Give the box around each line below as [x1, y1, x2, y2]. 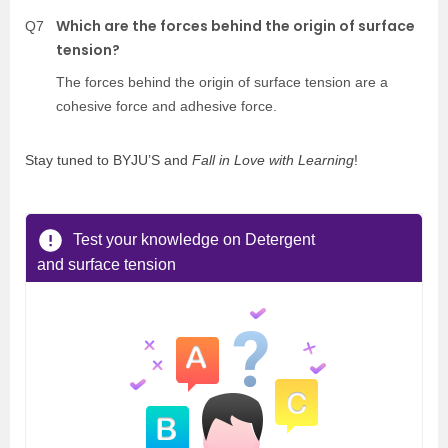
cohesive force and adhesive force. [56, 97, 277, 114]
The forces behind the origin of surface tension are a [56, 73, 388, 90]
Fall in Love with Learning [192, 151, 354, 168]
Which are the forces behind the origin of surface [56, 15, 415, 36]
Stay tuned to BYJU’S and [25, 151, 192, 168]
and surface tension [37, 255, 176, 273]
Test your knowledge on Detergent [73, 230, 315, 248]
